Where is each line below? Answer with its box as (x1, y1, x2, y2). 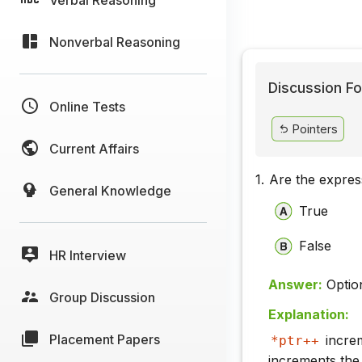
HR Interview (49, 246, 126, 263)
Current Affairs (49, 140, 139, 157)
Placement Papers (49, 330, 160, 347)
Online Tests (49, 98, 125, 115)
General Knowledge (49, 182, 171, 199)
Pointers (288, 121, 338, 136)
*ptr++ (271, 333, 319, 349)
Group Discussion (49, 288, 155, 305)
